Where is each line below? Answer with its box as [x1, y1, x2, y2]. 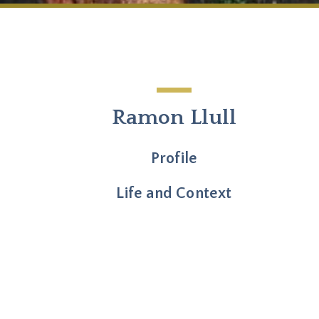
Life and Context [116, 184, 232, 203]
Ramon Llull [111, 106, 237, 130]
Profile [150, 150, 198, 168]
